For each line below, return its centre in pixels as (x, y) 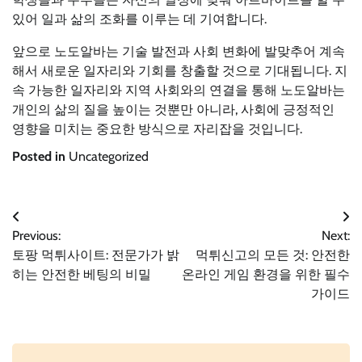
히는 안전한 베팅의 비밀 (82, 274)
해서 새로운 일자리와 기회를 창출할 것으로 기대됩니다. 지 (180, 70)
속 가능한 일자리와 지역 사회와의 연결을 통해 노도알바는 (179, 90)
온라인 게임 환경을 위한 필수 (266, 274)
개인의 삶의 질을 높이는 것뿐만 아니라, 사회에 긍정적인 (173, 109)
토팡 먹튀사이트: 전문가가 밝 (96, 255)
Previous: (36, 235)
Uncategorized (109, 156)
